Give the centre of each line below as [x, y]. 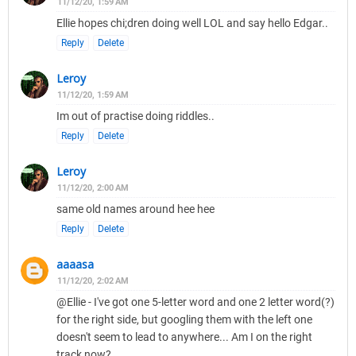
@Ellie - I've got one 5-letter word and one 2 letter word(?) [195, 302]
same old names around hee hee [135, 209]
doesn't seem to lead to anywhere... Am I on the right [184, 337]
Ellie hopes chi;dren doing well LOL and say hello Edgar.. [192, 23]
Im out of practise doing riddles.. [135, 116]
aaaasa [75, 265]
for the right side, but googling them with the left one [184, 320]
